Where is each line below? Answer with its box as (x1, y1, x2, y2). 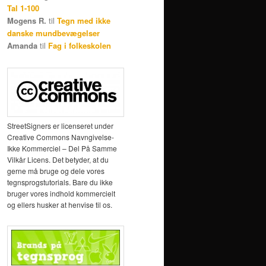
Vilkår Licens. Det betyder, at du (7, 154, 109, 164)
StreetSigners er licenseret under (7, 120, 113, 131)
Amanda (7, 40, 37, 52)
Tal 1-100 (7, 2, 39, 14)
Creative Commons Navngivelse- (7, 131, 114, 142)
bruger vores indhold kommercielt (7, 188, 115, 198)
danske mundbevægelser (7, 27, 100, 39)
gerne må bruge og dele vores (7, 165, 104, 176)
